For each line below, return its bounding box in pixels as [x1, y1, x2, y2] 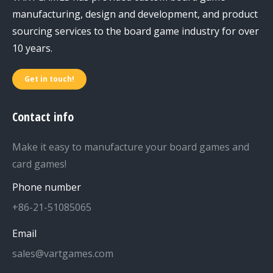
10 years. [12, 41, 52, 55]
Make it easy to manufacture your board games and [12, 140, 249, 154]
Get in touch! [24, 74, 74, 84]
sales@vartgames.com [12, 247, 113, 260]
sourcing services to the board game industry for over [12, 24, 259, 38]
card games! [12, 157, 66, 171]
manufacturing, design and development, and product [12, 7, 258, 21]
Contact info [12, 108, 74, 125]
